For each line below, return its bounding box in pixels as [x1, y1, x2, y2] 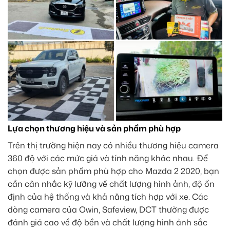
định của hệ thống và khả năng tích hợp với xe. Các [8, 191, 208, 203]
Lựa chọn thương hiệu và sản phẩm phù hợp [8, 123, 181, 135]
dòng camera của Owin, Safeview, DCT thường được [8, 204, 209, 216]
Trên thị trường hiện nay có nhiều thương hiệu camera [8, 140, 219, 151]
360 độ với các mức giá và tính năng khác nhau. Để [8, 152, 208, 164]
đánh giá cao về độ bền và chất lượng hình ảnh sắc [8, 217, 207, 228]
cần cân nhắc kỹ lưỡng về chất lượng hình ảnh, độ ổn [8, 178, 215, 190]
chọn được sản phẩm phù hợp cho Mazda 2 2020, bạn [8, 165, 219, 177]
